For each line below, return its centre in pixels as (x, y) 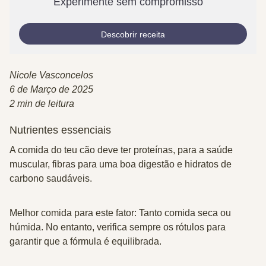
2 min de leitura (42, 104)
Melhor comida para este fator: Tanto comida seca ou (120, 213)
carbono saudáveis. (51, 178)
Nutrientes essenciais (60, 130)
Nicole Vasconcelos (51, 75)
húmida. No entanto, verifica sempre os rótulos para (118, 227)
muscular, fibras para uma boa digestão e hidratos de (121, 164)
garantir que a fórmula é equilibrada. (85, 241)
